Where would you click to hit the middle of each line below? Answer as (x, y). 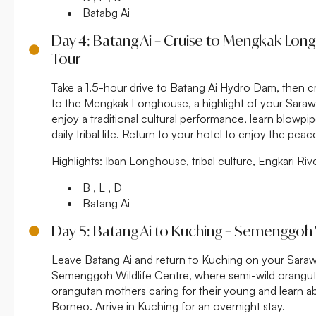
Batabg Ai (105, 12)
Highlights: (77, 160)
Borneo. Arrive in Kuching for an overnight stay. (168, 306)
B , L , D (101, 187)
